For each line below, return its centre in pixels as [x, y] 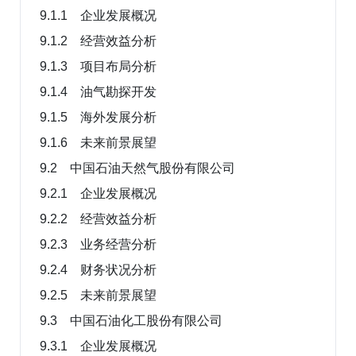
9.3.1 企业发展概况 [98, 346]
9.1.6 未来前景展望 [98, 142]
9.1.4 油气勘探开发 [98, 91]
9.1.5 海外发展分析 [98, 117]
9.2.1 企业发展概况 [98, 193]
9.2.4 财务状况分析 [98, 269]
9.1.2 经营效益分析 [98, 41]
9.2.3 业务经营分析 [98, 244]
